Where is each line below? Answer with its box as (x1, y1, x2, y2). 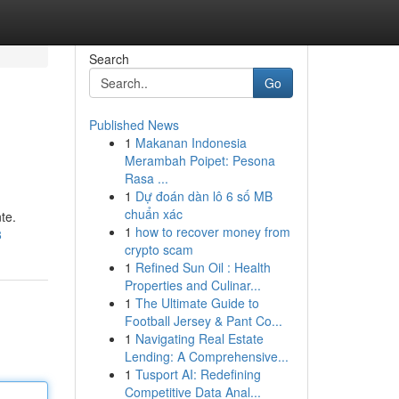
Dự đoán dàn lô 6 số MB (134, 187, 273, 205)
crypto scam (124, 240, 193, 258)
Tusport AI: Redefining (134, 365, 261, 383)
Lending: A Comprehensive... (124, 347, 289, 365)
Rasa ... (124, 169, 168, 187)
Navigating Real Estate (134, 330, 264, 347)
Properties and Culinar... (124, 276, 261, 294)
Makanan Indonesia (134, 134, 247, 151)
